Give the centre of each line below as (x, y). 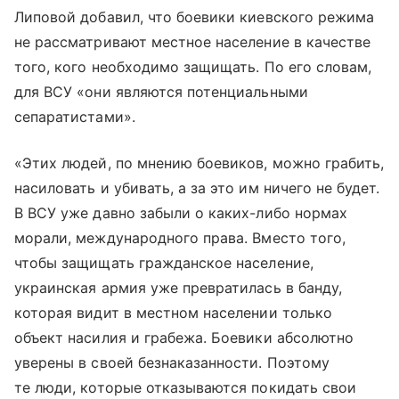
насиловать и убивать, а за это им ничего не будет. (197, 188)
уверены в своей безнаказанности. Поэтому (172, 363)
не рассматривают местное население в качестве (193, 42)
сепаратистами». (75, 117)
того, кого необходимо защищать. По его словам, (193, 67)
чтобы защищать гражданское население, (164, 263)
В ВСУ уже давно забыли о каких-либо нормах (181, 213)
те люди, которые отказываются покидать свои (186, 388)
